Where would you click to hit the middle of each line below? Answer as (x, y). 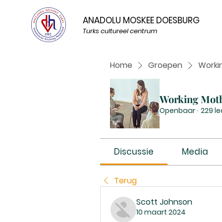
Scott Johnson (164, 202)
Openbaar (177, 110)
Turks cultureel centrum (120, 31)
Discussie (134, 152)
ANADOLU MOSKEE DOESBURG (141, 20)
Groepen (165, 65)
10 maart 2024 (161, 212)
